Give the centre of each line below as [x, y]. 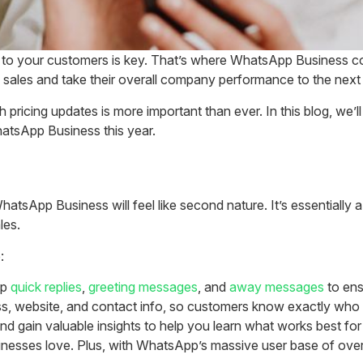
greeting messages [143, 286]
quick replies [46, 286]
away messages [277, 286]
